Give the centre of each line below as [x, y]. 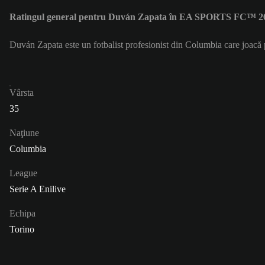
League [23, 173]
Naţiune [24, 132]
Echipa [22, 213]
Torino [22, 229]
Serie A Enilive [38, 189]
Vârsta [22, 92]
